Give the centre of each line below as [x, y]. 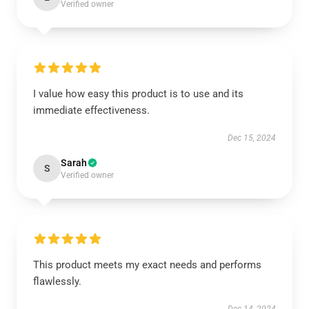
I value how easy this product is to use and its [138, 94]
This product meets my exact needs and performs [147, 265]
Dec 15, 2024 [252, 138]
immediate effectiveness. [91, 110]
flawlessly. [57, 281]
